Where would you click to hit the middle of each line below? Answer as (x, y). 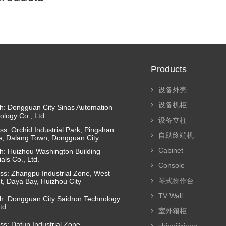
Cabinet (171, 150)
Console (172, 165)
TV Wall (171, 196)
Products (169, 69)
